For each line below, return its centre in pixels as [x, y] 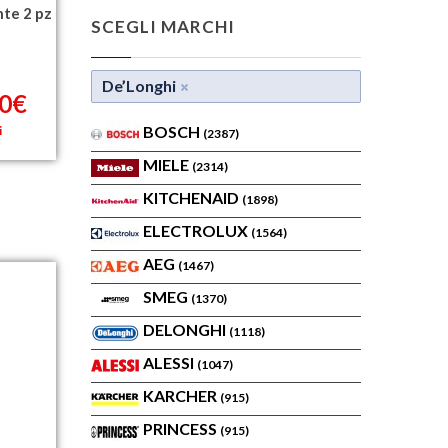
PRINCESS [181, 428]
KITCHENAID [192, 197]
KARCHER [181, 395]
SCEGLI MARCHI [163, 26]
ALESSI [170, 362]
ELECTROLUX [197, 230]
